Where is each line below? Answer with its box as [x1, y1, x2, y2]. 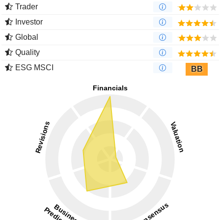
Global [15, 32, 38, 41]
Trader [15, 2, 38, 11]
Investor [15, 17, 43, 26]
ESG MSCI [15, 63, 54, 72]
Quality [15, 48, 40, 56]
